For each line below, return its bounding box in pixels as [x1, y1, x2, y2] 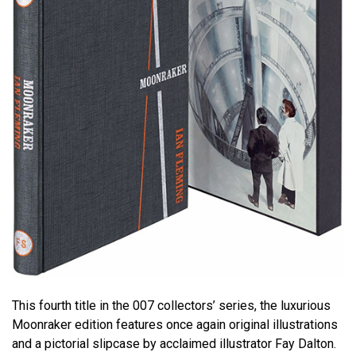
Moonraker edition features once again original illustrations [12, 316, 338, 332]
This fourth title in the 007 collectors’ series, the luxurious [12, 297, 331, 313]
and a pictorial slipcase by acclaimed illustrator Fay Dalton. [12, 335, 336, 351]
